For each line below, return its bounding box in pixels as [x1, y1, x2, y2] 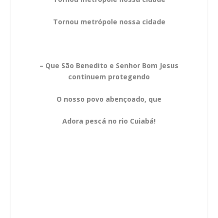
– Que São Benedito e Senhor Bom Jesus [39, 61, 179, 71]
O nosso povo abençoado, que [56, 94, 162, 104]
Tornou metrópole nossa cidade [53, 17, 165, 26]
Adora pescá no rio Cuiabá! [62, 116, 156, 126]
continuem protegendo [68, 72, 150, 82]
